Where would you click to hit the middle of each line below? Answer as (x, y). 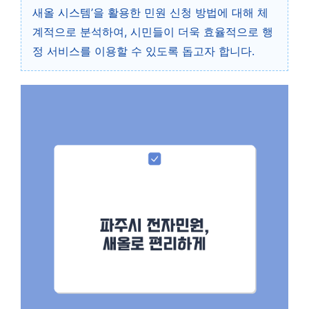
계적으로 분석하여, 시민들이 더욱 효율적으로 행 (153, 32)
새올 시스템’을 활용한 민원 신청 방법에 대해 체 (150, 12)
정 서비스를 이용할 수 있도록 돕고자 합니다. (143, 51)
